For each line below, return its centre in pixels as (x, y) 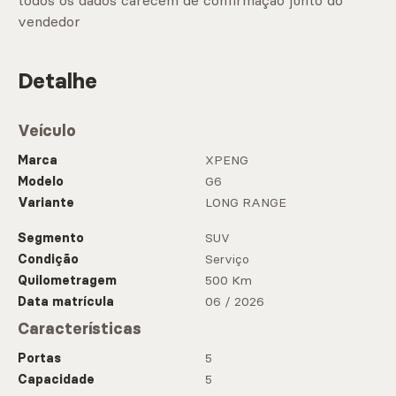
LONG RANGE (246, 203)
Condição (48, 259)
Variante (46, 203)
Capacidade (56, 380)
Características (80, 329)
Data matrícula (66, 302)
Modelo (41, 182)
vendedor (49, 22)
